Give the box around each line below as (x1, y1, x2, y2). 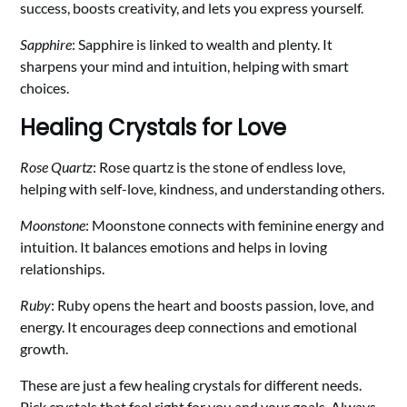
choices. (20, 78, 70, 96)
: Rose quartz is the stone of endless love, (93, 157, 346, 175)
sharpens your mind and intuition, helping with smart (20, 56, 350, 74)
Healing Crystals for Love (20, 112, 287, 143)
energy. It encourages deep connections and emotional (20, 317, 358, 335)
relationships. (20, 259, 105, 277)
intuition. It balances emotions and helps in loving (20, 237, 328, 255)
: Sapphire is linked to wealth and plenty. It (72, 35, 333, 53)
